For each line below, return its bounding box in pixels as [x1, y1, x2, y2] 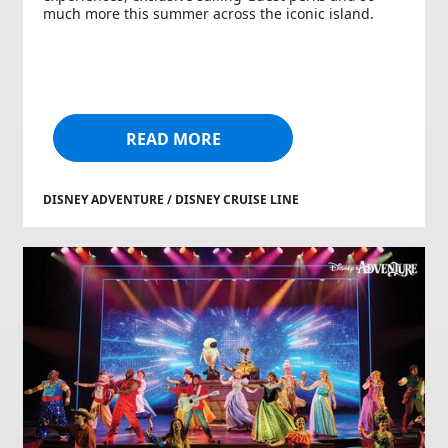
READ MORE [125, 127, 221, 150]
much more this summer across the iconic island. [43, 3, 374, 23]
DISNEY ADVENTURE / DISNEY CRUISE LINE [43, 190, 299, 208]
